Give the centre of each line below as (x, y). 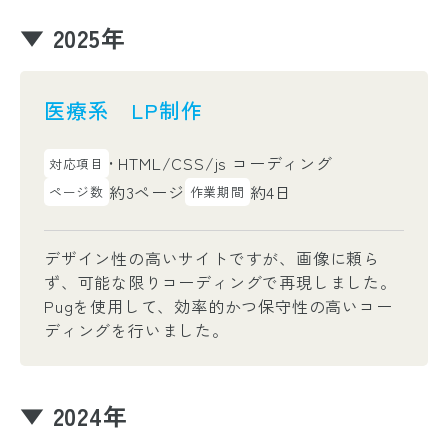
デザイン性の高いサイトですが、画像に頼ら (212, 258)
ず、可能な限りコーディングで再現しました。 (220, 282)
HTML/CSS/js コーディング (223, 163)
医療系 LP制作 (123, 110)
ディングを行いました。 (136, 330)
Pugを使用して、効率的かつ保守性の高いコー (218, 306)
